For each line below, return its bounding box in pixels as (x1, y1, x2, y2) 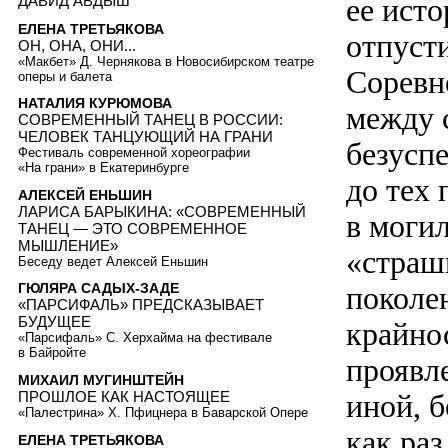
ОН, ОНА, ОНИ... (18, 36, 136, 54)
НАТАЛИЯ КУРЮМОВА (18, 95, 172, 112)
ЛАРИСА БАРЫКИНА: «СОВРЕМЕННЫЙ (18, 202, 306, 220)
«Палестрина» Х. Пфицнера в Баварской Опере (18, 405, 308, 421)
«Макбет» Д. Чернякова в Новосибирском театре (18, 53, 314, 69)
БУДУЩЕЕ (18, 313, 91, 331)
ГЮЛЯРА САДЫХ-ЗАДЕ (18, 280, 179, 297)
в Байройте (18, 345, 86, 361)
